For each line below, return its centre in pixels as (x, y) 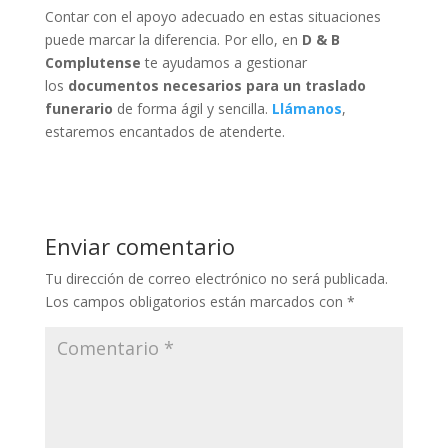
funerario (80, 108)
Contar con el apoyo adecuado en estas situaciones (212, 16)
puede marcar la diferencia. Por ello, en (173, 39)
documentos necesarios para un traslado (216, 85)
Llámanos (306, 108)
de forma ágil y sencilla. (194, 108)
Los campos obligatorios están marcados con (195, 301)
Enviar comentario (139, 245)
